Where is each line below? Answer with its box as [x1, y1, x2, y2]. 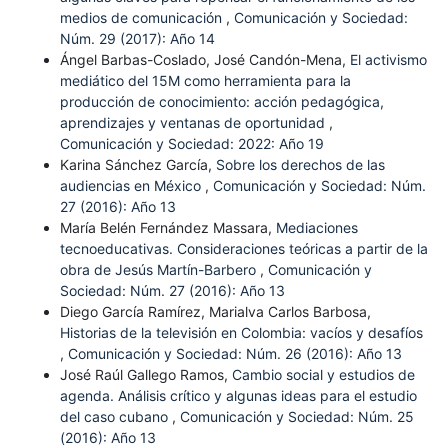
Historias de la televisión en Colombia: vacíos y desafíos [59, 324, 423, 342]
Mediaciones [275, 219, 358, 237]
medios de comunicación [59, 9, 226, 27]
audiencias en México [59, 177, 205, 195]
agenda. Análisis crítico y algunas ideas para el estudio [59, 387, 417, 405]
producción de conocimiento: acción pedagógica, [59, 93, 384, 111]
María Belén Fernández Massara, [59, 219, 276, 237]
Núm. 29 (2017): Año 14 [59, 30, 215, 48]
